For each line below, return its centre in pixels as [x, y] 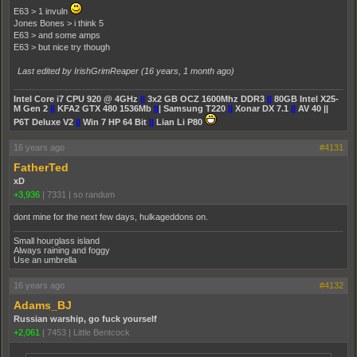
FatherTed [41, 167]
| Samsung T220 [193, 108]
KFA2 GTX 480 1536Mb [104, 108]
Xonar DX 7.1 [262, 108]
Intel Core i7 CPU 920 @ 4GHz [77, 99]
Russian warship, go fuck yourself [85, 319]
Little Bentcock [102, 332]
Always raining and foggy [62, 250]
